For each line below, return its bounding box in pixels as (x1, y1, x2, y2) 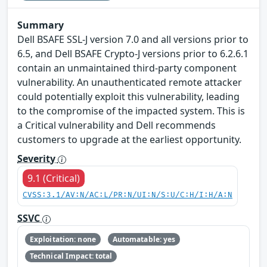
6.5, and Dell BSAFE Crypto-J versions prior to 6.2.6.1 (17, 47, 249, 61)
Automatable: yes (112, 234, 176, 244)
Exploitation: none (29, 234, 96, 244)
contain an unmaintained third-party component (17, 61, 237, 75)
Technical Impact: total (29, 250, 113, 261)
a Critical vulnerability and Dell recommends (17, 119, 216, 132)
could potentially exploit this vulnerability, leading (17, 90, 240, 104)
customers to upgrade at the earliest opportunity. (17, 133, 241, 147)
